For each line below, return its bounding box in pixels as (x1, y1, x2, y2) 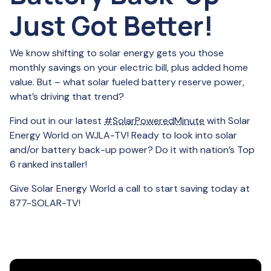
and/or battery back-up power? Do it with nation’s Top (10, 143, 255, 156)
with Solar (204, 114, 250, 127)
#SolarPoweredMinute (104, 114, 204, 127)
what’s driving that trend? (10, 90, 124, 103)
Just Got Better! (10, 7, 214, 44)
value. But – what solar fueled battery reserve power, (10, 76, 244, 88)
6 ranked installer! (10, 158, 87, 171)
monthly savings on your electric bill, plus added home (10, 61, 248, 74)
